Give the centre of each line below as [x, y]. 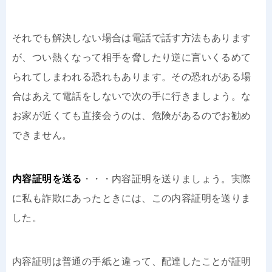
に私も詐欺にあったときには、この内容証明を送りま [132, 198]
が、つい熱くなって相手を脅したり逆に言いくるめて [132, 57]
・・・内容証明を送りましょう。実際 [166, 178]
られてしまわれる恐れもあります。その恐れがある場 [132, 76]
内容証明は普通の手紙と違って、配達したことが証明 [132, 261]
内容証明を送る [47, 178]
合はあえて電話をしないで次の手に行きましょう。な [132, 96]
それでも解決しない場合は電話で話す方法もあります [132, 38]
